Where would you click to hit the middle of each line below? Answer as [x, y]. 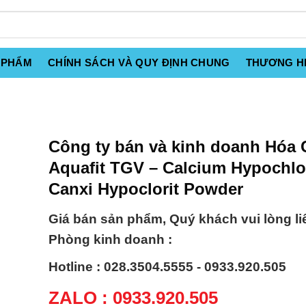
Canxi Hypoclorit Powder [146, 189]
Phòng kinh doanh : [110, 240]
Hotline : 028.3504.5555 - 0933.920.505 [167, 267]
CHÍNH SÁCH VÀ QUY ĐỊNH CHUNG [139, 62]
